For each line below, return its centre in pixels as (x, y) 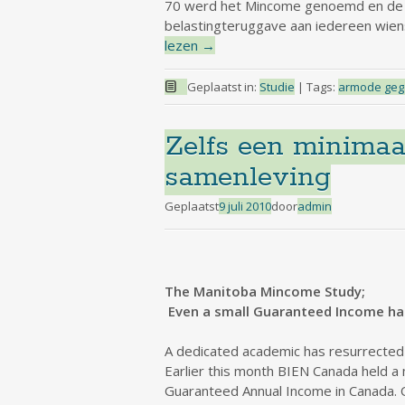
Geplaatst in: (223, 87)
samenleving (248, 178)
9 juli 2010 (245, 206)
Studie (277, 87)
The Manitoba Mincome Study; (265, 291)
